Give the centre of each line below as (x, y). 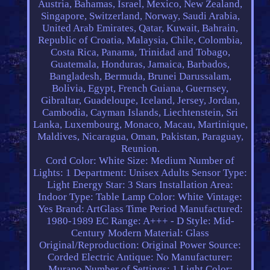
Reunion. (140, 149)
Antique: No (143, 257)
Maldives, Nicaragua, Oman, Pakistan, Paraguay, (140, 137)
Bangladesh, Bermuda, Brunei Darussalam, (140, 77)
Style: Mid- (210, 221)
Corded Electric (81, 257)
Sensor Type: (220, 173)
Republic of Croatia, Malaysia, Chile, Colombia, (140, 40)
